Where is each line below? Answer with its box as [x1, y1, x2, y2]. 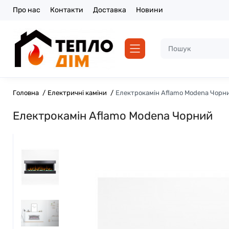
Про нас [13, 6, 40, 14]
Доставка [93, 6, 126, 14]
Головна [13, 88, 39, 97]
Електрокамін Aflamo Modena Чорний [13, 108, 213, 123]
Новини [136, 6, 163, 14]
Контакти [50, 6, 83, 14]
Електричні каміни [48, 88, 107, 97]
